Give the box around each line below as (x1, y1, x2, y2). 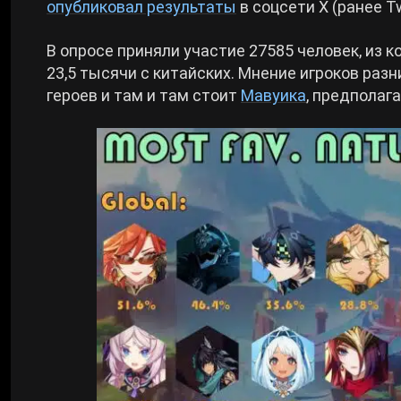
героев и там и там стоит (47, 86, 241, 106)
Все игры (32, 86, 102, 105)
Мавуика (241, 86, 306, 106)
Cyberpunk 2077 (32, 30, 150, 49)
